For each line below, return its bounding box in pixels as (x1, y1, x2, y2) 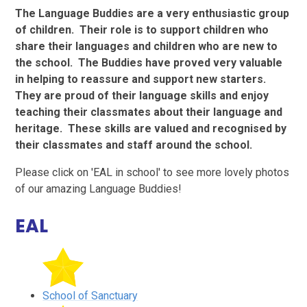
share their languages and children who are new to (15, 40, 278, 53)
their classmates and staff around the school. (15, 138, 256, 152)
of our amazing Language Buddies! (15, 182, 182, 196)
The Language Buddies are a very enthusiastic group (15, 7, 290, 21)
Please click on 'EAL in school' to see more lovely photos (15, 166, 290, 180)
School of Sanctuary (42, 289, 138, 303)
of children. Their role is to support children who (15, 23, 269, 37)
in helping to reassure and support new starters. (15, 73, 269, 86)
